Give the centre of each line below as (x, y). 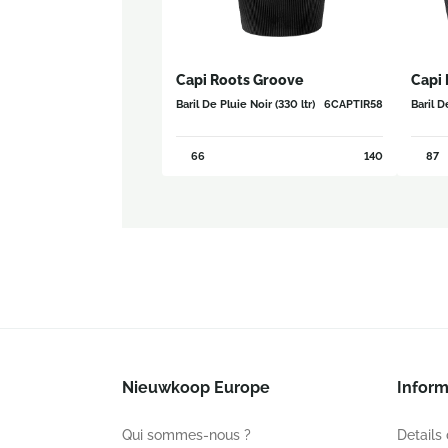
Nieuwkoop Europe (196, 387)
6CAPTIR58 (353, 104)
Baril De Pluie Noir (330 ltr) (245, 104)
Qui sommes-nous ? (186, 435)
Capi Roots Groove (239, 80)
